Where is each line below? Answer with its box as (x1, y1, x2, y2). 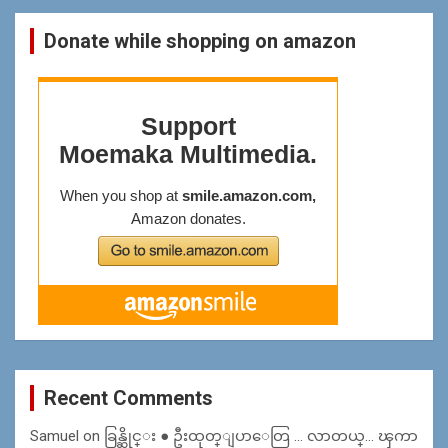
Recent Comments (44, 385, 213, 410)
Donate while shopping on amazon (44, 28, 356, 53)
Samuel (30, 426, 79, 445)
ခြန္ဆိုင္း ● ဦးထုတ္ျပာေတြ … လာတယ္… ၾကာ (104, 426, 418, 445)
